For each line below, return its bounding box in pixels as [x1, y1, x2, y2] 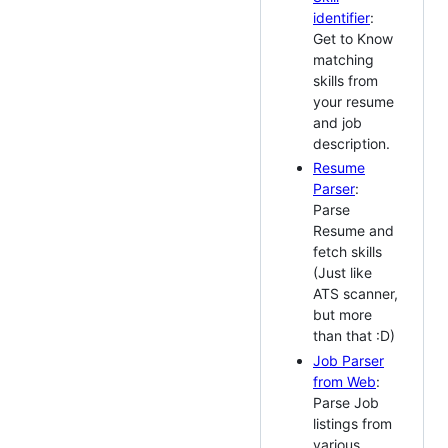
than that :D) [313, 327, 395, 345]
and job [313, 113, 362, 131]
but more [313, 306, 372, 324]
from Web [313, 372, 376, 390]
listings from [313, 414, 392, 432]
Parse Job [313, 393, 379, 411]
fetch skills [313, 243, 382, 261]
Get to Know [313, 29, 393, 47]
